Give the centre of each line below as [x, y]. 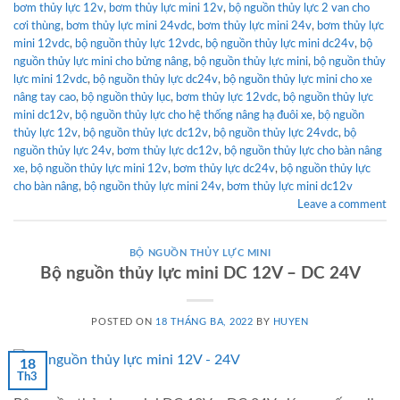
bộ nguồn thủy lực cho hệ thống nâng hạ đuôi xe [194, 115]
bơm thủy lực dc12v [168, 150]
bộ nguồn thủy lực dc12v [146, 133]
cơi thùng [37, 25]
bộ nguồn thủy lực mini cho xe [298, 79]
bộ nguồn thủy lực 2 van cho [299, 8]
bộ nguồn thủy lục [126, 97]
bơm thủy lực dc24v [224, 168]
